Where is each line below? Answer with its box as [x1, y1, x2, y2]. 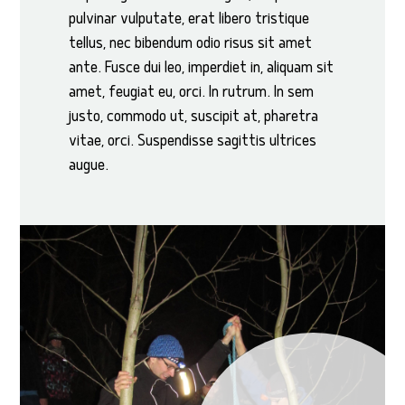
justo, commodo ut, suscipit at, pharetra [69, 107, 319, 128]
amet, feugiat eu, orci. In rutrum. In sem [69, 82, 315, 104]
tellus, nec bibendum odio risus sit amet [69, 33, 313, 55]
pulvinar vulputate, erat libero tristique [69, 9, 310, 31]
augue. [69, 155, 109, 177]
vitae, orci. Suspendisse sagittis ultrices [69, 131, 317, 153]
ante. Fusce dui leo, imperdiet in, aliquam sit [69, 58, 334, 80]
